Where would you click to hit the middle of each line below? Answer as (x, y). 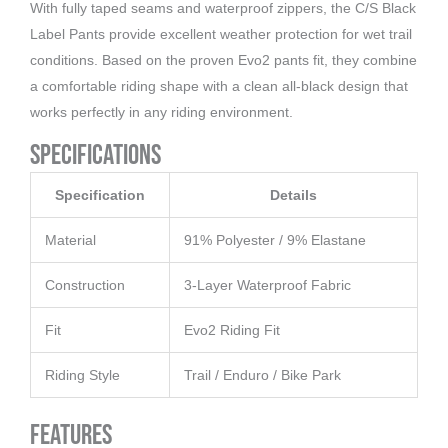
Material (70, 240)
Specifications (95, 156)
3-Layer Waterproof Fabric (267, 285)
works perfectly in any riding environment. (161, 112)
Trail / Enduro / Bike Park (262, 375)
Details (293, 195)
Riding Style (82, 375)
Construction (85, 285)
